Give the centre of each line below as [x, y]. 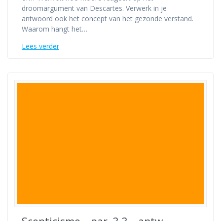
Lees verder [40, 46]
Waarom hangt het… [55, 29]
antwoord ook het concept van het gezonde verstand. [108, 18]
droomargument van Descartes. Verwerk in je [94, 8]
